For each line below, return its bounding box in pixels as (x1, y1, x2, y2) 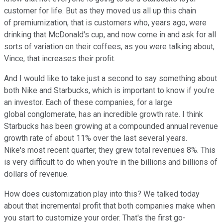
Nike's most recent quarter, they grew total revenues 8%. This (4, 145, 216, 155)
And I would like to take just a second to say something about (4, 73, 217, 83)
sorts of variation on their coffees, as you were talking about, (4, 41, 215, 51)
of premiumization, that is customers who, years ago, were (4, 17, 207, 27)
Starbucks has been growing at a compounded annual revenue (4, 121, 218, 131)
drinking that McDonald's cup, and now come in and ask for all (4, 29, 216, 39)
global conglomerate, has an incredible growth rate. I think (4, 109, 203, 119)
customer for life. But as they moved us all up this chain (4, 5, 196, 15)
